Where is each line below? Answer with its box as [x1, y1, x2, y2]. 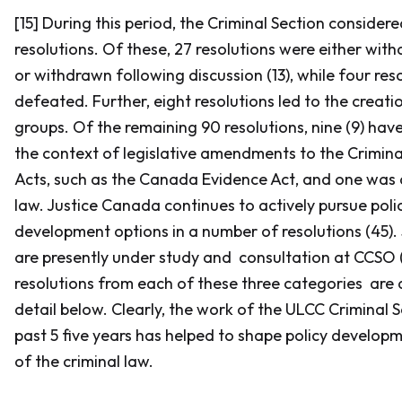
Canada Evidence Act [139, 169, 295, 189]
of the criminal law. [14, 351, 157, 371]
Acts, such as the [14, 169, 139, 189]
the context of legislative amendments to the [14, 143, 347, 163]
